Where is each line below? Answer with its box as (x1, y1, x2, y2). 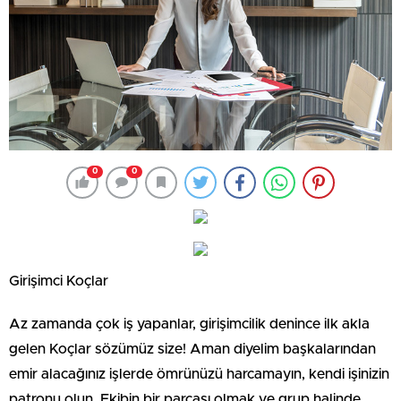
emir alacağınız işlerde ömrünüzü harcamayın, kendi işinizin (9, 366, 389, 381)
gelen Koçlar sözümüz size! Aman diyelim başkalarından (9, 341, 376, 356)
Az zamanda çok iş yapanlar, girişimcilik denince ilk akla (9, 316, 370, 331)
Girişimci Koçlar (9, 273, 108, 288)
